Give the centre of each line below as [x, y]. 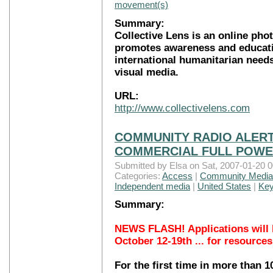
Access [177, 175]
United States [224, 186]
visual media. [147, 72]
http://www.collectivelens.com [182, 108]
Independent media [152, 186]
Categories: [138, 175]
